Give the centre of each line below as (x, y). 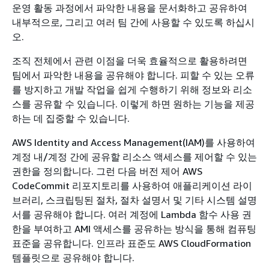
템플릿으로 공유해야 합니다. (73, 258)
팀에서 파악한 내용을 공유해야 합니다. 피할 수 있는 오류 (133, 75)
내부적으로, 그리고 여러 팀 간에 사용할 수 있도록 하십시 (133, 22)
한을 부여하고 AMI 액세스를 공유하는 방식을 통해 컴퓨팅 (134, 229)
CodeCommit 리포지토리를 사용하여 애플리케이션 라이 (132, 186)
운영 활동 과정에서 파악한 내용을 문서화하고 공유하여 (130, 8)
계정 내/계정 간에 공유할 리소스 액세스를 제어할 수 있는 (134, 157)
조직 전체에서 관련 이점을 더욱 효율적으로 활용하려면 (130, 61)
